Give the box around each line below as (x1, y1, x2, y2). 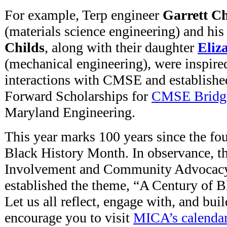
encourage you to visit (5, 210, 133, 226)
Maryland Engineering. (5, 104, 135, 121)
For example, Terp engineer (5, 7, 159, 23)
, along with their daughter (45, 40, 198, 56)
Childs (5, 40, 45, 56)
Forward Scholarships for (5, 88, 152, 104)
